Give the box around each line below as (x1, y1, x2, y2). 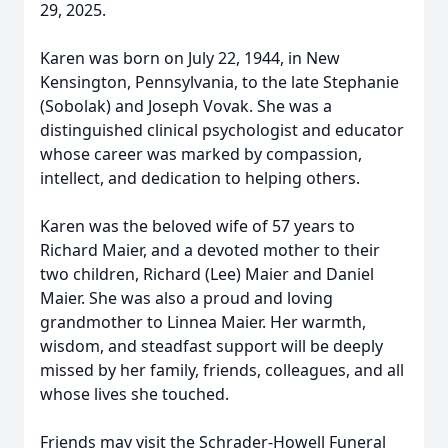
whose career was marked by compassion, (40, 143, 362, 165)
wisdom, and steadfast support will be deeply (40, 335, 383, 357)
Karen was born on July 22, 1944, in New (40, 47, 340, 69)
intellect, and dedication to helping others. (40, 167, 360, 189)
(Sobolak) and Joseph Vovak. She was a (40, 95, 332, 117)
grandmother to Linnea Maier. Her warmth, (40, 311, 366, 333)
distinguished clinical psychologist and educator (40, 119, 404, 141)
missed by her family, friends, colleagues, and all (40, 359, 404, 381)
